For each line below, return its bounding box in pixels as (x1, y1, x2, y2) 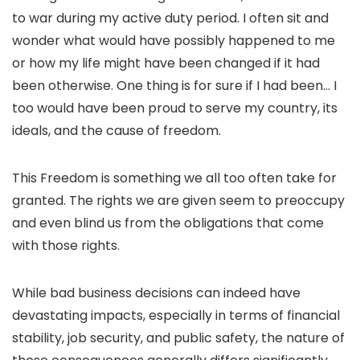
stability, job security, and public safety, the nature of (12, 329, 345, 347)
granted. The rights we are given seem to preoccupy (12, 191, 345, 210)
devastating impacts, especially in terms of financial (12, 306, 340, 325)
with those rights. (12, 236, 120, 255)
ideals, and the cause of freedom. (12, 121, 221, 140)
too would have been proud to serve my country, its (12, 99, 337, 117)
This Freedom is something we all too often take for (12, 169, 337, 187)
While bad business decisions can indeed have (12, 284, 301, 302)
